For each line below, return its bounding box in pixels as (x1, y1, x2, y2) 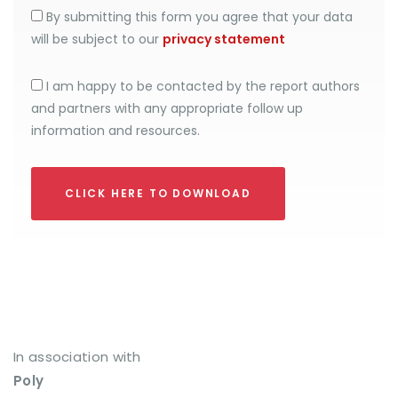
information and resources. (31, 122, 200, 139)
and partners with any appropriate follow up (31, 99, 303, 117)
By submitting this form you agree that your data (43, 8, 353, 26)
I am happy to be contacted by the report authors (43, 77, 360, 95)
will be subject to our (31, 30, 163, 48)
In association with (13, 347, 141, 366)
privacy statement (163, 30, 285, 48)
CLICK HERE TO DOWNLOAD (65, 186, 251, 201)
